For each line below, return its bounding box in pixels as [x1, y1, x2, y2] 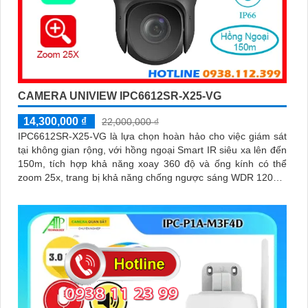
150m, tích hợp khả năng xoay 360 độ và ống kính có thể [18, 157, 287, 169]
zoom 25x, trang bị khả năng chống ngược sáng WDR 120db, [18, 171, 287, 183]
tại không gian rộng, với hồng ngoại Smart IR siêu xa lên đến [18, 144, 287, 155]
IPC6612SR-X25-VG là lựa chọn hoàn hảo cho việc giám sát [18, 130, 287, 142]
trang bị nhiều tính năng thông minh [18, 185, 173, 197]
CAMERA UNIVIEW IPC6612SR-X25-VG [18, 89, 221, 102]
